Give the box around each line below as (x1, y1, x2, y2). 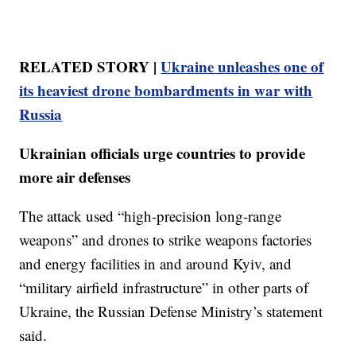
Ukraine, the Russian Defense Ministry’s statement (19, 300, 323, 321)
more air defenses (19, 165, 131, 188)
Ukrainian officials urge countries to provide (19, 141, 306, 164)
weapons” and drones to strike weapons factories (19, 229, 312, 250)
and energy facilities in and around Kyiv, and (19, 253, 292, 273)
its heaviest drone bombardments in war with (19, 79, 313, 101)
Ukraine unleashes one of (161, 55, 324, 77)
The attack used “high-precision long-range (19, 205, 282, 226)
